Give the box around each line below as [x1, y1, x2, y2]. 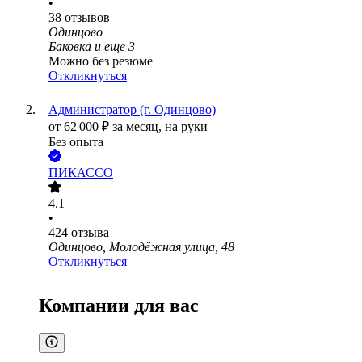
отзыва [71, 225, 109, 240]
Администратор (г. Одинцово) [48, 103, 216, 117]
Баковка [48, 40, 91, 54]
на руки [165, 120, 208, 134]
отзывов [65, 11, 110, 25]
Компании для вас [39, 295, 199, 317]
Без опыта [48, 135, 103, 149]
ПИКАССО [48, 166, 113, 180]
